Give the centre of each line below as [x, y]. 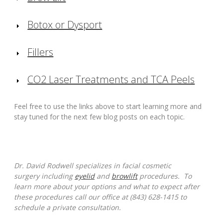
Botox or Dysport [65, 25]
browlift [124, 176]
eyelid [85, 176]
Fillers [41, 52]
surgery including [44, 176]
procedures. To [165, 176]
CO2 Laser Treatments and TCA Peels [111, 80]
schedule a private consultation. [67, 208]
